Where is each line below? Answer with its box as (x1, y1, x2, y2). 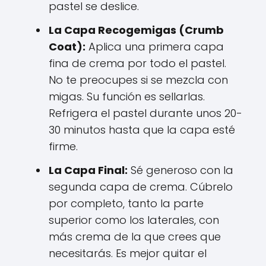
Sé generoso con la (128, 163, 233, 178)
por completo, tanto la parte (49, 196, 204, 211)
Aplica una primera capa (85, 39, 224, 54)
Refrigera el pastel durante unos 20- (49, 106, 242, 121)
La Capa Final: (49, 163, 128, 178)
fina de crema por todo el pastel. (49, 56, 226, 71)
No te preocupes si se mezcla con (49, 72, 228, 87)
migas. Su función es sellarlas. (49, 89, 205, 104)
